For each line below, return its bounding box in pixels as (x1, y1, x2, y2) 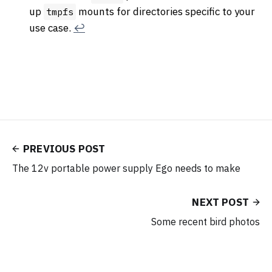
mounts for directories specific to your (76, 4, 255, 18)
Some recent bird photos (151, 215, 260, 228)
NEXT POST (192, 195, 249, 209)
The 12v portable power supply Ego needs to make (12, 161, 240, 174)
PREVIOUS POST (23, 141, 106, 155)
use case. (29, 21, 73, 35)
